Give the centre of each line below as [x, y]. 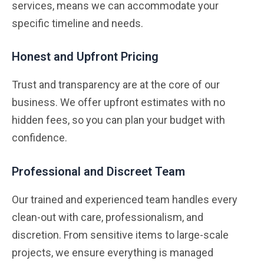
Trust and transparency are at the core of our [116, 85]
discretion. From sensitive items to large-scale [120, 235]
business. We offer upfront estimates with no [118, 103]
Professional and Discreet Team [98, 172]
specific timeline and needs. [77, 23]
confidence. [39, 138]
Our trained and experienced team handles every [125, 200]
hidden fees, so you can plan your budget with [118, 120]
